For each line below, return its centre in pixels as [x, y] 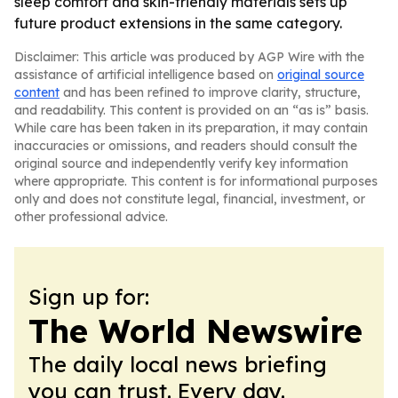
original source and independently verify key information [181, 163]
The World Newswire [195, 331]
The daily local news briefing [178, 364]
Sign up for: [89, 297]
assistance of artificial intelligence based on [146, 75]
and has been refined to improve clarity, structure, [210, 92]
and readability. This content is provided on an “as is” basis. [191, 110]
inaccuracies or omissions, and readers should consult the [186, 146]
